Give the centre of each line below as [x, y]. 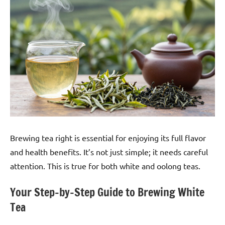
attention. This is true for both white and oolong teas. [105, 165]
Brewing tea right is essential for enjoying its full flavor [108, 137]
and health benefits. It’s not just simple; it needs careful [109, 151]
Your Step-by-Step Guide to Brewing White [107, 192]
